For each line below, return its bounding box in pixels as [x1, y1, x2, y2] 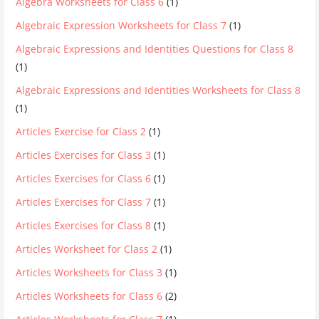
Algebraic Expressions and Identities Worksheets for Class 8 [16, 83, 301, 97]
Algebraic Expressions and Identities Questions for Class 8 [16, 41, 294, 56]
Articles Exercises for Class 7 [16, 194, 152, 209]
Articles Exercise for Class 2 [16, 124, 147, 138]
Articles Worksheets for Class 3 [16, 265, 163, 279]
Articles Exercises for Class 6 [16, 171, 152, 185]
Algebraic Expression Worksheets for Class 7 [16, 18, 227, 32]
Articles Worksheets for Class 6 [16, 288, 163, 303]
